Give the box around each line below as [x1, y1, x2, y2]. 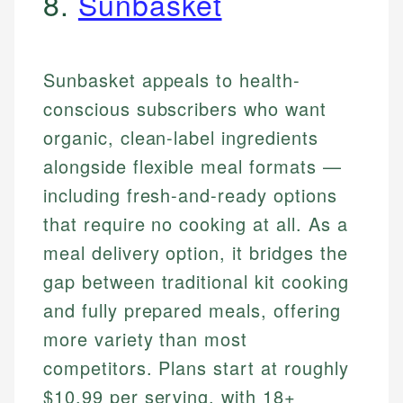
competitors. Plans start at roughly [43, 354, 349, 381]
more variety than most [43, 326, 248, 353]
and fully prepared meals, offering [43, 297, 341, 324]
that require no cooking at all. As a [43, 210, 348, 237]
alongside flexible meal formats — [43, 153, 342, 180]
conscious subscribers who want [43, 95, 327, 122]
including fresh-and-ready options [43, 182, 337, 209]
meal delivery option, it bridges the [43, 239, 348, 266]
